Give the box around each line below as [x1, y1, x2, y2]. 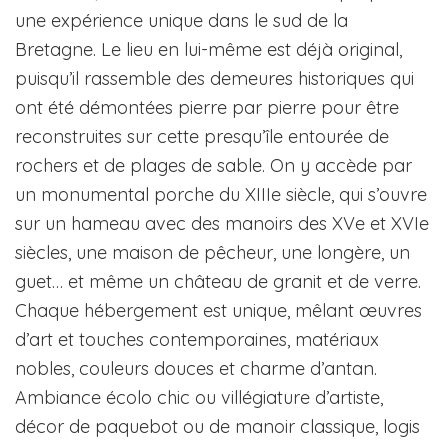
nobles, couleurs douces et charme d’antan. [15, 356, 377, 380]
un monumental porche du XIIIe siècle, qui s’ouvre [15, 182, 427, 206]
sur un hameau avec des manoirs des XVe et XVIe [15, 211, 429, 235]
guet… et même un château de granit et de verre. [15, 269, 421, 293]
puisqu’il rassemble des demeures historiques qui [15, 66, 414, 90]
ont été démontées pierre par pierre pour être [15, 95, 399, 119]
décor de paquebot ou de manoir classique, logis [15, 414, 420, 438]
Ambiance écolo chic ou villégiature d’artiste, [15, 385, 383, 409]
